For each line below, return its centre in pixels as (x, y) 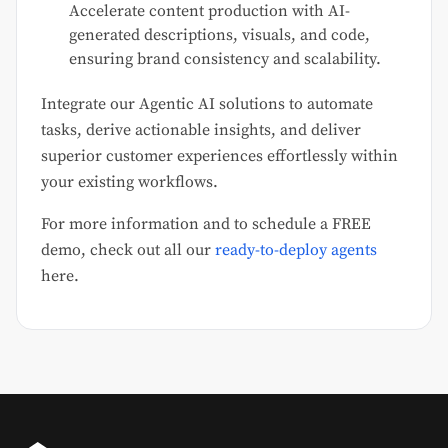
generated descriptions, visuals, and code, (219, 35)
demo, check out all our (128, 250)
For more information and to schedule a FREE (206, 224)
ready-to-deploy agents (296, 250)
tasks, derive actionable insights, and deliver (201, 130)
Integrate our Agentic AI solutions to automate (207, 104)
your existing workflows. (129, 182)
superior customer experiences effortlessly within (219, 156)
